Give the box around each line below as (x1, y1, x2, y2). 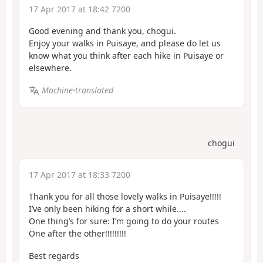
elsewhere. (29, 62, 72, 73)
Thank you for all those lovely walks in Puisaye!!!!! (29, 190, 221, 202)
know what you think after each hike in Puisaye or (29, 49, 224, 61)
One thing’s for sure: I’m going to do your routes (29, 215, 219, 227)
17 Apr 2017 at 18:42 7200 (29, 3, 130, 15)
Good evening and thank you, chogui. (29, 25, 176, 36)
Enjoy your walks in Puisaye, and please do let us (29, 37, 221, 49)
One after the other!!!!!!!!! (29, 227, 126, 239)
